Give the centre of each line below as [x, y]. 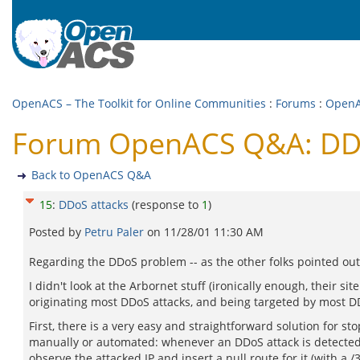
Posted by [57, 232]
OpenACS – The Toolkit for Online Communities [139, 103]
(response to [167, 205]
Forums [296, 103]
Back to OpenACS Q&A [91, 175]
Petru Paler [116, 232]
